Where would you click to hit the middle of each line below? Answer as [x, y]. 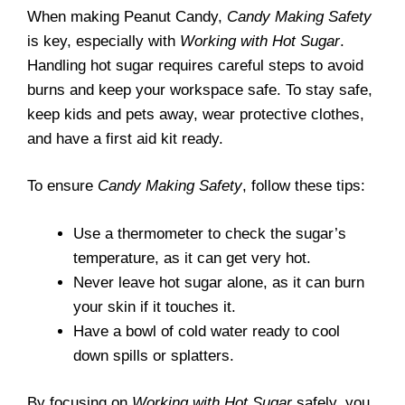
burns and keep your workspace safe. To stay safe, [200, 89]
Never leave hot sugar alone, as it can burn [219, 282]
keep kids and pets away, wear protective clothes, [196, 114]
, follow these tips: [304, 186]
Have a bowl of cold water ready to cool [207, 331]
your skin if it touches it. [155, 306]
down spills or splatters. [154, 355]
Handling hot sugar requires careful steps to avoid [195, 65]
